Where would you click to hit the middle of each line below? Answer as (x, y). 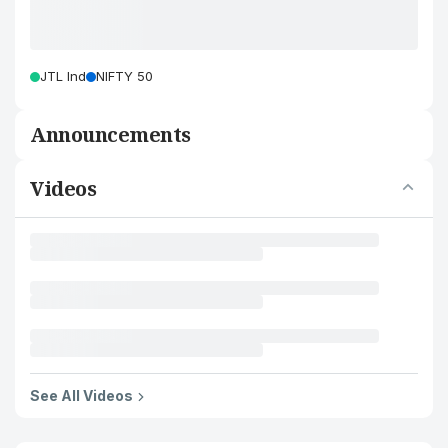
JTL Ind (63, 76)
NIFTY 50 (124, 76)
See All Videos (81, 395)
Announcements (110, 134)
